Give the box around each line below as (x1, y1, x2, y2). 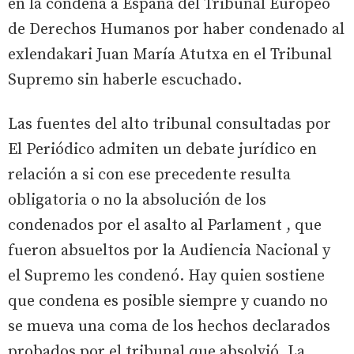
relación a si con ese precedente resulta (8, 164, 291, 185)
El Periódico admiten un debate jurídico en (8, 139, 317, 160)
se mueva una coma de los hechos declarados (8, 316, 330, 337)
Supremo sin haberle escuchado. (8, 70, 242, 90)
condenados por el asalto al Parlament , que (8, 215, 322, 235)
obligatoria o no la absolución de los (8, 190, 266, 210)
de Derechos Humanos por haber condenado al (8, 19, 345, 40)
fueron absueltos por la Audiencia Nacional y (8, 240, 330, 261)
